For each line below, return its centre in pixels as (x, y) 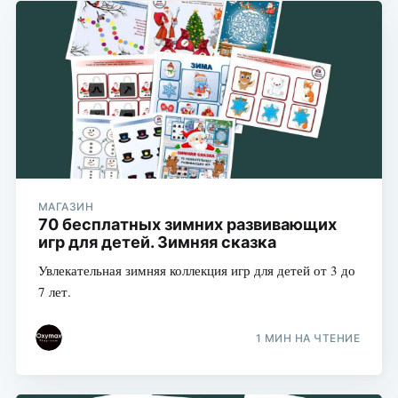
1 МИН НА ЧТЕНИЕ (308, 338)
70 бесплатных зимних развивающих (187, 225)
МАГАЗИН (66, 207)
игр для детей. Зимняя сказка (157, 243)
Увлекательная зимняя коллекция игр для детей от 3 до (196, 271)
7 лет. (54, 292)
